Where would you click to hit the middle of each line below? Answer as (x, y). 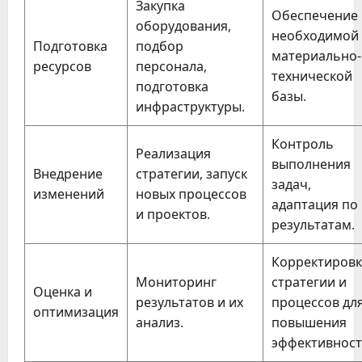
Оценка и (63, 291)
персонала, (171, 66)
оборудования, (183, 25)
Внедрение (68, 173)
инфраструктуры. (190, 106)
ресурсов (62, 66)
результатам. (313, 224)
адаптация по (315, 204)
